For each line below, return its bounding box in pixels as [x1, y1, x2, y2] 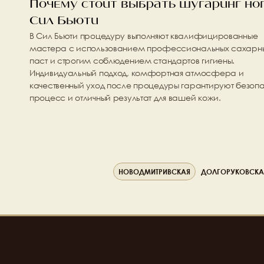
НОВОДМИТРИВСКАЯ [118, 167, 190, 176]
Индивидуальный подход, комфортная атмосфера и [29, 67, 244, 78]
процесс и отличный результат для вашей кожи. [29, 92, 221, 103]
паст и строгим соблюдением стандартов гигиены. [29, 55, 235, 66]
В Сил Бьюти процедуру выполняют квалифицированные [29, 30, 258, 41]
